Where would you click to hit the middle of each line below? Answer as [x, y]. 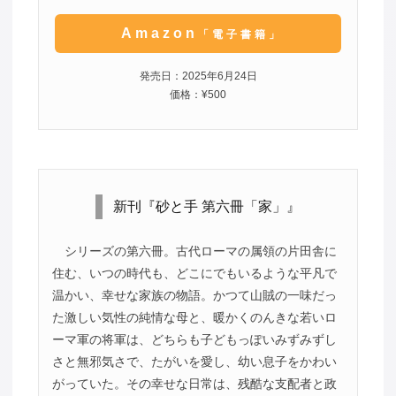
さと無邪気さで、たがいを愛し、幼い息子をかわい [194, 362]
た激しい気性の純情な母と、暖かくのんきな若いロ [194, 318]
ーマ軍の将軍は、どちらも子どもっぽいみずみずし [194, 340]
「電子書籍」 [240, 34]
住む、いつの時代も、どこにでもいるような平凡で [194, 274]
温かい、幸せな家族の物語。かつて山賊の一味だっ [194, 296]
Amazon [159, 33]
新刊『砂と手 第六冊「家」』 [206, 207]
